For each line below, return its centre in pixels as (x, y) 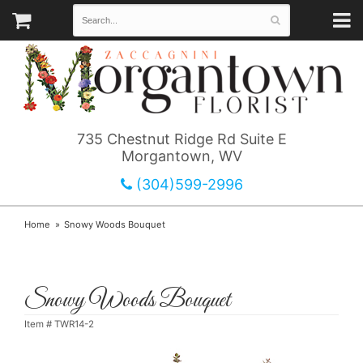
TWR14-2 (74, 325)
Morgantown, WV (181, 156)
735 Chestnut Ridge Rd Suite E (181, 139)
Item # (39, 325)
